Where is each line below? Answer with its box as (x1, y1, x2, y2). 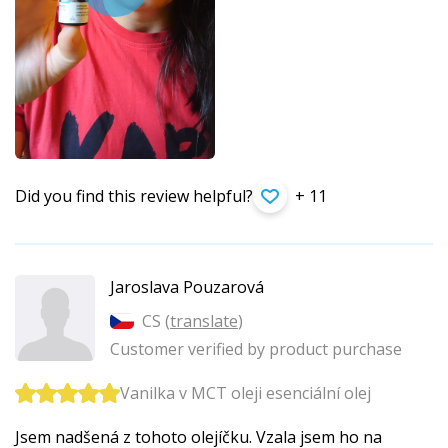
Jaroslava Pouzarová (110, 276, 264, 299)
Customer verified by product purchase (110, 338, 402, 361)
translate (170, 310, 238, 333)
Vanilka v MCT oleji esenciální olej (120, 382, 371, 405)
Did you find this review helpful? (15, 185, 253, 208)
